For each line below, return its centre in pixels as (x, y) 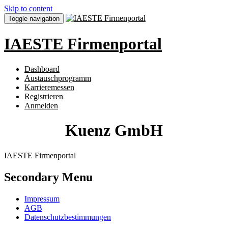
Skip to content (28, 8)
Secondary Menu (48, 177)
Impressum (42, 198)
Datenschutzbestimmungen (68, 217)
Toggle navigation (34, 19)
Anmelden (41, 105)
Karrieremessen (49, 87)
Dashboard (42, 69)
